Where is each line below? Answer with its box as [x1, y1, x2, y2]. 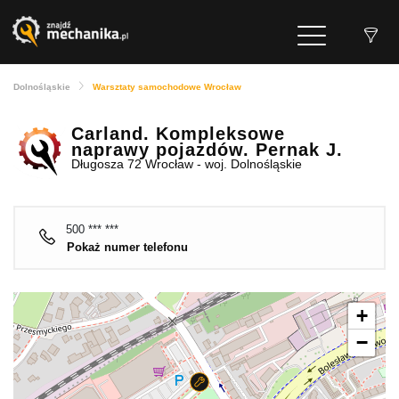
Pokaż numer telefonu [67, 240, 188, 254]
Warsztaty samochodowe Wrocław [93, 82, 241, 93]
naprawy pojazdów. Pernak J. [71, 140, 343, 160]
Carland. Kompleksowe [71, 124, 285, 144]
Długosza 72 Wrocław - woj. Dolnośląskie [71, 157, 302, 172]
